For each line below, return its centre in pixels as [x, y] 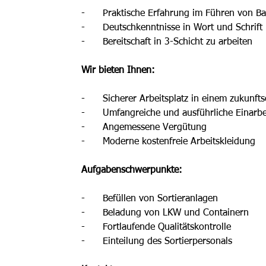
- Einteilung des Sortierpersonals [157, 242]
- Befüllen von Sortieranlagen [150, 199]
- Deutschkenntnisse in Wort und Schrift [172, 28]
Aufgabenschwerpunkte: [134, 170]
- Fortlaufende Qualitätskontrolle [158, 227]
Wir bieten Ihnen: [120, 71]
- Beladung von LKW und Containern [165, 213]
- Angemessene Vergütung [144, 128]
